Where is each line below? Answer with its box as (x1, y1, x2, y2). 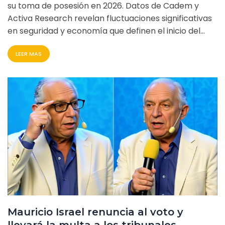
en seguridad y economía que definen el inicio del (8, 25, 200, 37)
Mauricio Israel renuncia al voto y (8, 206, 183, 218)
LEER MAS (16, 50, 42, 58)
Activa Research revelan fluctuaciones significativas (8, 13, 212, 25)
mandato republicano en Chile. (8, 38, 129, 50)
